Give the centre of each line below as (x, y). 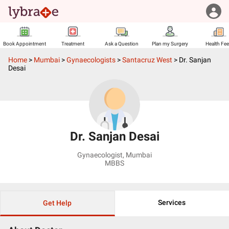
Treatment (73, 44)
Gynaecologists (91, 60)
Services (172, 202)
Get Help (58, 203)
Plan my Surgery (170, 44)
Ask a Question (121, 44)
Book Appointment (24, 44)
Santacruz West (147, 60)
